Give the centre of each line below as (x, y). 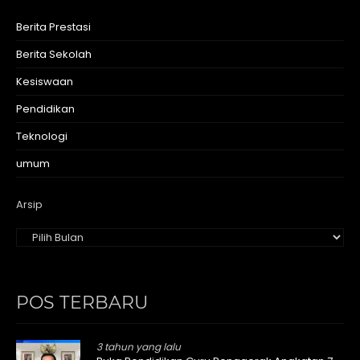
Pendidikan (45, 109)
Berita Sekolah (54, 55)
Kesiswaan (45, 82)
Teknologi (42, 137)
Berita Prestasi (53, 27)
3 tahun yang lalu (139, 347)
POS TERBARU (82, 303)
